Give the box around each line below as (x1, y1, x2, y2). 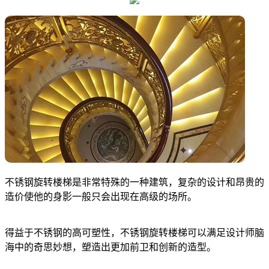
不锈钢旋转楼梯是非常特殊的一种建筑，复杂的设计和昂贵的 (5, 177, 264, 187)
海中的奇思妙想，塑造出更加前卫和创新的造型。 (5, 241, 216, 252)
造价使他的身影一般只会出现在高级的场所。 (5, 191, 197, 202)
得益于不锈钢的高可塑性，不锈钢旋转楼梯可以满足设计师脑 (5, 227, 264, 238)
